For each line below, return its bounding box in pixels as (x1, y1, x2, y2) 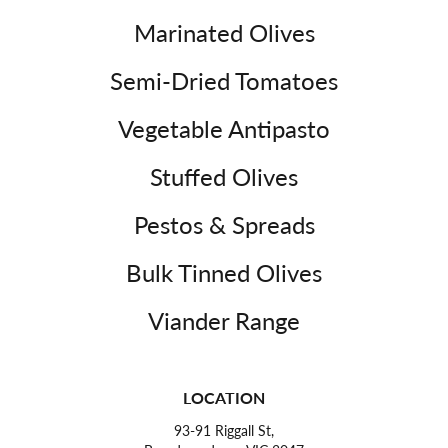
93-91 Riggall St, (174, 420, 274, 441)
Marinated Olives (133, 15, 315, 50)
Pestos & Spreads (133, 207, 315, 242)
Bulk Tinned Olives (126, 255, 322, 290)
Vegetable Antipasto (118, 111, 330, 146)
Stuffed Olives (150, 159, 298, 194)
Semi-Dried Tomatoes (110, 63, 338, 98)
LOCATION (183, 386, 265, 410)
